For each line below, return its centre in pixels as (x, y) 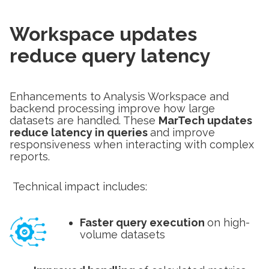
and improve (183, 132)
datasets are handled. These (84, 120)
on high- (228, 222)
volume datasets (122, 234)
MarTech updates (205, 120)
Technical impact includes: (78, 186)
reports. (30, 156)
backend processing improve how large (112, 108)
